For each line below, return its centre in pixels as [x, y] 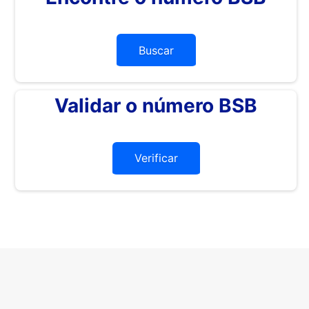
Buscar [156, 50]
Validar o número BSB [156, 105]
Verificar [156, 158]
